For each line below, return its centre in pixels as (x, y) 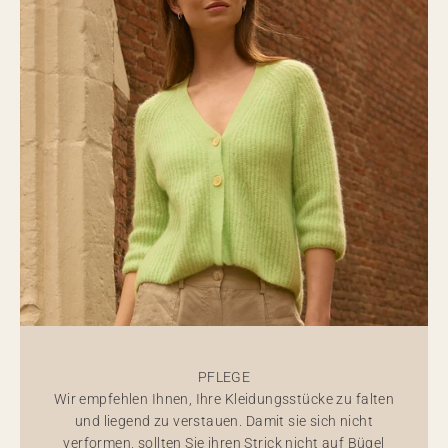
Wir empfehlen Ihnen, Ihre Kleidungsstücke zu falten (224, 399)
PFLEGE (224, 377)
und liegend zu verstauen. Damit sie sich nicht (224, 421)
